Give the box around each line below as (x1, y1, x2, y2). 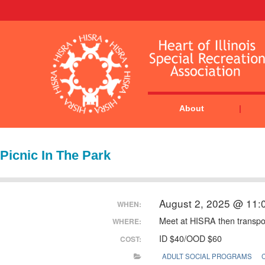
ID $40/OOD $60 (159, 232, 222, 244)
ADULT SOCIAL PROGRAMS (162, 251, 253, 261)
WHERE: (112, 216, 141, 227)
